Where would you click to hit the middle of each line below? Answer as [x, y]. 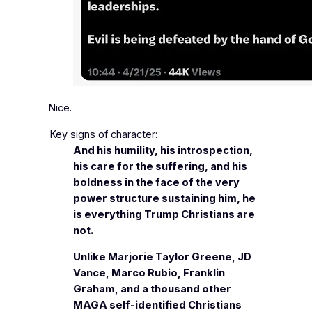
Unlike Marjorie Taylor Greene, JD [163, 257]
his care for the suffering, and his [161, 166]
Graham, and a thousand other [153, 289]
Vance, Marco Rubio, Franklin [149, 273]
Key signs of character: [103, 134]
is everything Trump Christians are [164, 214]
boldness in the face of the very [157, 182]
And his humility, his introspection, [163, 150]
